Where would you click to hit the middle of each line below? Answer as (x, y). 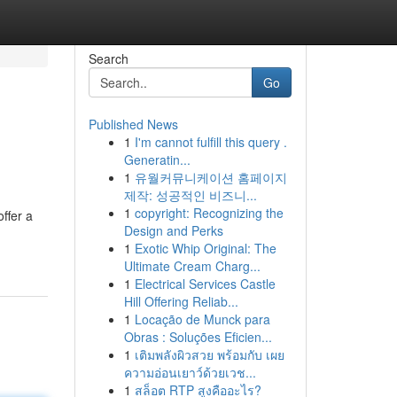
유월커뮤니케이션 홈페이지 (210, 177)
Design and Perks (173, 230)
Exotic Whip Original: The (205, 248)
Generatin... (157, 160)
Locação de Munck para (202, 319)
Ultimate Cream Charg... (192, 266)
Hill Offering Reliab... (181, 301)
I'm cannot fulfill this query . (210, 142)
